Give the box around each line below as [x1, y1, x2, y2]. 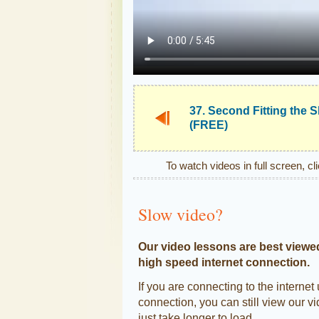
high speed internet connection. [138, 256, 310, 268]
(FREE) [189, 119, 228, 131]
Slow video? [138, 202, 223, 226]
